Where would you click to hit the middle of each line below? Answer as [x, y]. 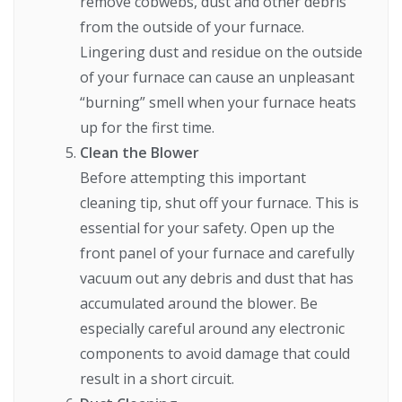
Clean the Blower [140, 153]
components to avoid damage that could [215, 354]
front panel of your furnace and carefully [218, 253]
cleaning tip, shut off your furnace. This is [220, 203]
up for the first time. [148, 128]
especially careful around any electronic [213, 329]
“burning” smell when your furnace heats [218, 103]
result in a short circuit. [157, 379]
